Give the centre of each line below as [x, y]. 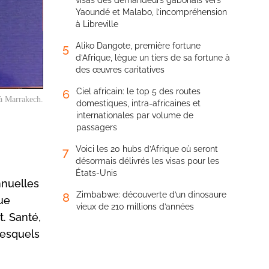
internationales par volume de [135, 115]
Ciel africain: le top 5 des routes [138, 91]
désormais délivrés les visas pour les [147, 161]
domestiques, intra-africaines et [138, 103]
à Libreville [97, 24]
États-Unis [96, 173]
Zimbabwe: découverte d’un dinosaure [151, 195]
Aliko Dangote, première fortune [138, 46]
